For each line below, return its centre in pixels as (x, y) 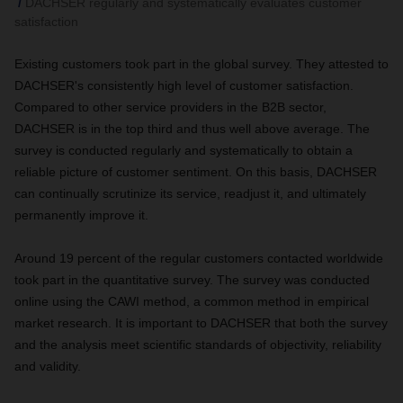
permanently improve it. (81, 215)
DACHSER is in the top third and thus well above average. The (192, 129)
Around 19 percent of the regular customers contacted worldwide (199, 258)
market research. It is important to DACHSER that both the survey (201, 323)
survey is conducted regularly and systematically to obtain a (184, 150)
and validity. (48, 366)
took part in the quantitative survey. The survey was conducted (192, 280)
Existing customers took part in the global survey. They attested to (201, 64)
